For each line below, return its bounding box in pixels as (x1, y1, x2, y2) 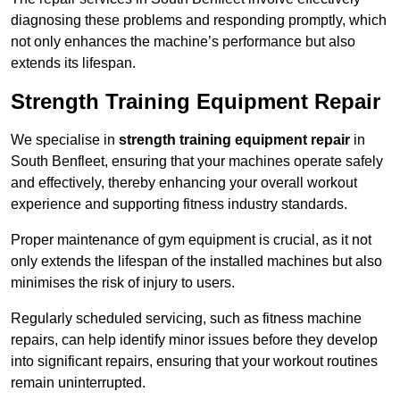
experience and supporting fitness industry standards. (11, 196, 347, 212)
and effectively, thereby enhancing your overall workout (11, 175, 357, 191)
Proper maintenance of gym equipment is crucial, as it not (11, 232, 371, 248)
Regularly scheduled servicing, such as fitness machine (11, 311, 362, 327)
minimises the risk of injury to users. (11, 275, 235, 291)
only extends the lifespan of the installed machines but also (11, 254, 382, 270)
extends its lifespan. (11, 55, 136, 71)
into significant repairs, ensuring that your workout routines (11, 354, 378, 370)
